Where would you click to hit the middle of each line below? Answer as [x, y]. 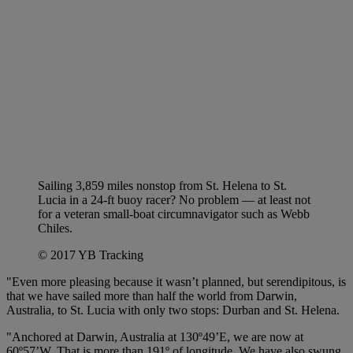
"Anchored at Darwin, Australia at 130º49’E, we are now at [155, 337]
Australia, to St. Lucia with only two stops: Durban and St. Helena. [173, 310]
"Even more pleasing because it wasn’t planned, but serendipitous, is [176, 282]
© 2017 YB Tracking [91, 255]
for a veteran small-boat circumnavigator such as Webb [174, 214]
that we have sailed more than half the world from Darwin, [152, 296]
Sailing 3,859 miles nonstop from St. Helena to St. [162, 186]
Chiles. [55, 229]
